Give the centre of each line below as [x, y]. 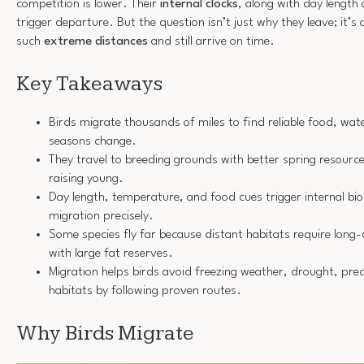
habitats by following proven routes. [145, 291]
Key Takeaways [89, 84]
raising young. [86, 179]
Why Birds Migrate [105, 333]
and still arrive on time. [211, 42]
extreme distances [96, 42]
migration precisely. [101, 217]
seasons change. [93, 142]
